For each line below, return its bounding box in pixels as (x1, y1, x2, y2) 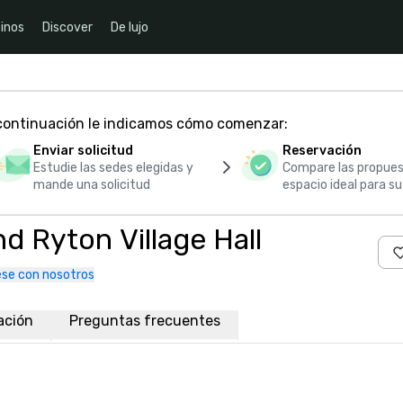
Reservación (282, 143, 363, 158)
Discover (42, 19, 93, 35)
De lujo (111, 19, 148, 35)
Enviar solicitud (32, 143, 133, 158)
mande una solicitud (32, 177, 150, 193)
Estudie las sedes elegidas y (32, 160, 193, 175)
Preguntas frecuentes (69, 312, 220, 329)
